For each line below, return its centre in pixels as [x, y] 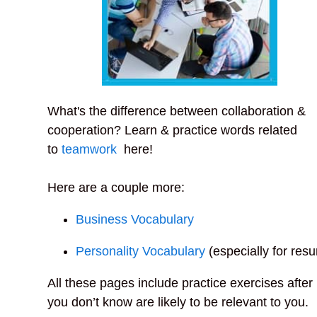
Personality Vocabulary [143, 251]
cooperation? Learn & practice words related [173, 130]
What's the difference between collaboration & [179, 111]
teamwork [90, 149]
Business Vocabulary [135, 219]
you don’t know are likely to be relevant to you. [180, 302]
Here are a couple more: [116, 187]
